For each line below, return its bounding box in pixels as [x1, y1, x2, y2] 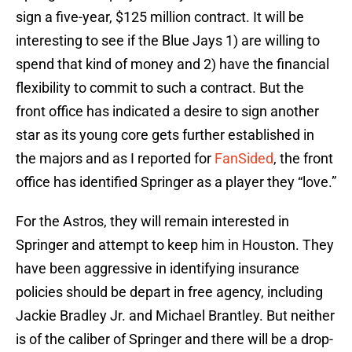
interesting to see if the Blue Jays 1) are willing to [16, 32, 320, 49]
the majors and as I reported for [16, 150, 214, 167]
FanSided [214, 150, 273, 167]
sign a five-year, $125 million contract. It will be [16, 9, 304, 26]
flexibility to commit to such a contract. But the [16, 79, 304, 97]
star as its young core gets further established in [16, 126, 314, 144]
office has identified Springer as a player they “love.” [16, 174, 336, 191]
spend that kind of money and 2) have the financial [16, 56, 329, 73]
